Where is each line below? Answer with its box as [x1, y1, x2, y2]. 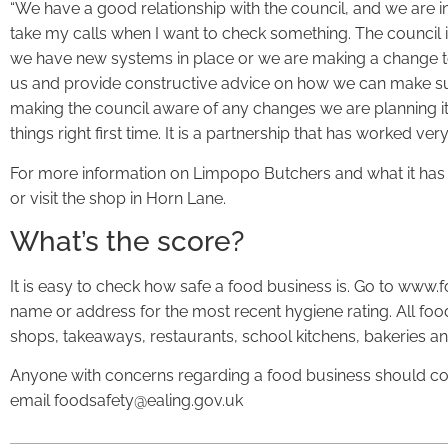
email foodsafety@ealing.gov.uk [10, 391, 243, 411]
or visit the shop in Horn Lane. [10, 188, 226, 208]
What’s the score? [10, 224, 244, 258]
